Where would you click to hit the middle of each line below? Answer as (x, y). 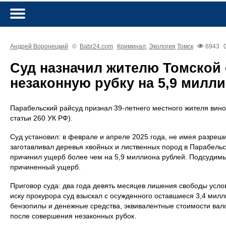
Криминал (131, 47)
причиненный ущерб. (45, 167)
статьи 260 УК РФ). (41, 118)
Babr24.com (96, 47)
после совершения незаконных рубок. (73, 216)
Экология (162, 47)
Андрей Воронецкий (39, 47)
